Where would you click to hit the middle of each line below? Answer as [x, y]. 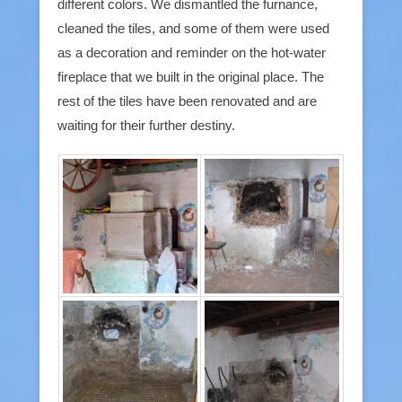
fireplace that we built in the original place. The [191, 76]
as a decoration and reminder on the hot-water [192, 52]
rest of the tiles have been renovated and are [187, 100]
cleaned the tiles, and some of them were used [193, 28]
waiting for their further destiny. [146, 125]
